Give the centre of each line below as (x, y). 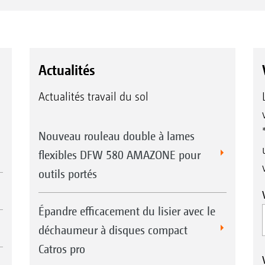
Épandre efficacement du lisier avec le (127, 211)
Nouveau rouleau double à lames (116, 136)
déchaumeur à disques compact (113, 230)
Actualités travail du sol (93, 97)
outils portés (67, 174)
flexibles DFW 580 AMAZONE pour (119, 155)
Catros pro (62, 249)
